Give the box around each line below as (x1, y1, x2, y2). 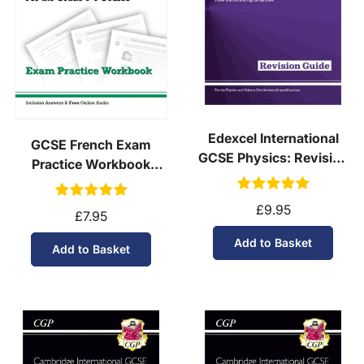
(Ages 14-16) (51, 175, 131, 193)
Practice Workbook (32, 156, 150, 173)
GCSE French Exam (31, 136, 151, 154)
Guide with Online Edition (194, 168, 352, 185)
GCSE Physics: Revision (197, 149, 349, 166)
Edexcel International (207, 129, 339, 146)
